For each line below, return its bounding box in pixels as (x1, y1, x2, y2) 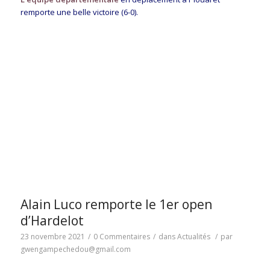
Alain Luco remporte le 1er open (20, 196, 212, 213)
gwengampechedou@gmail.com (20, 244, 131, 255)
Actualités (177, 231, 210, 242)
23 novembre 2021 (20, 231, 85, 242)
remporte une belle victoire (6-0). (20, 7, 138, 18)
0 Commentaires (93, 231, 150, 242)
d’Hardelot (20, 212, 84, 230)
